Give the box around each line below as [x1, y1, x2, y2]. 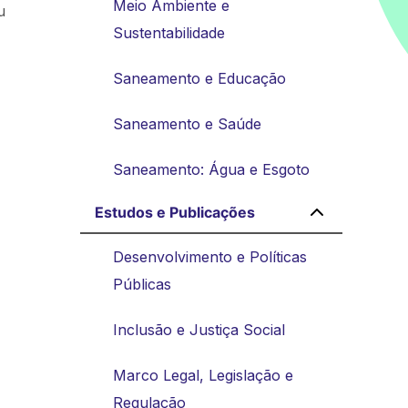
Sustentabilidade [113, 23, 225, 42]
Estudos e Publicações [95, 202, 255, 221]
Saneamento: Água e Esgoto [113, 159, 310, 178]
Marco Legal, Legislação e [113, 365, 293, 384]
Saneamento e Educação [113, 68, 286, 87]
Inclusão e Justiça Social [113, 320, 285, 339]
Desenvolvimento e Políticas [113, 247, 307, 266]
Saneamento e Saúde [113, 114, 261, 133]
